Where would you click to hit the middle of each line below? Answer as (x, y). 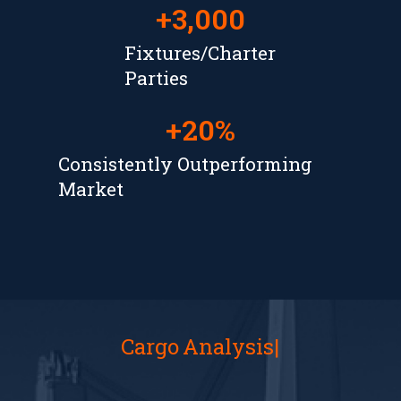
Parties (157, 78)
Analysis (229, 347)
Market (91, 189)
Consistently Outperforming (185, 164)
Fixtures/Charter (200, 53)
